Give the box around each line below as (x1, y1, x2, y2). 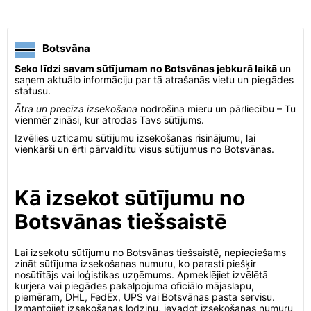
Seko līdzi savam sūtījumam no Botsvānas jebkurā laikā (15, 62, 277, 74)
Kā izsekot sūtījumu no (15, 185, 245, 210)
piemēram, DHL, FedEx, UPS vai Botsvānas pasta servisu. (15, 291, 275, 303)
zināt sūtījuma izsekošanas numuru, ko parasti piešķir (15, 258, 256, 269)
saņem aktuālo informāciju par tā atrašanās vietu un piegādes (15, 74, 294, 85)
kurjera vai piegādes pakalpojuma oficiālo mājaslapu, (15, 280, 254, 292)
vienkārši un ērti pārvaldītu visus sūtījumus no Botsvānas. (15, 143, 274, 155)
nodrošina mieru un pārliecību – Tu (137, 103, 296, 115)
